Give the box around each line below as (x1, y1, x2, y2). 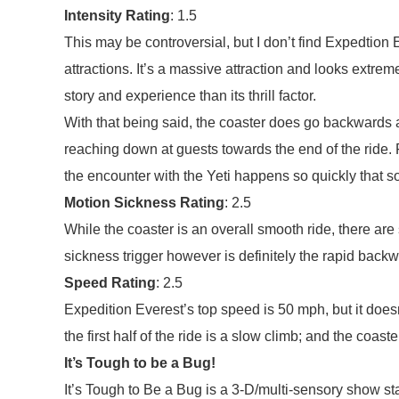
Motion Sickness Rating (64, 195, 224, 210)
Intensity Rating (64, 8, 170, 23)
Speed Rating (64, 275, 156, 290)
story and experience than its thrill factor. (64, 88, 316, 103)
